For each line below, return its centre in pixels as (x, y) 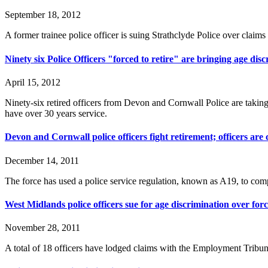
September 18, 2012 (43, 15)
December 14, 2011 (42, 160)
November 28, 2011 (42, 228)
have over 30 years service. (56, 113)
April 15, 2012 (33, 82)
